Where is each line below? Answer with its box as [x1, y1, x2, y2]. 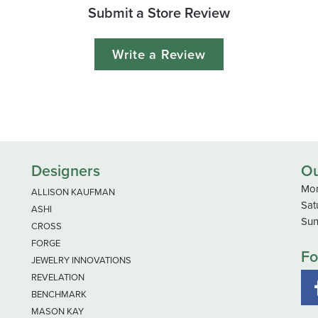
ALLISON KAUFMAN [31, 185, 115, 199]
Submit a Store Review [88, 1, 230, 23]
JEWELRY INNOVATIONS [31, 253, 131, 267]
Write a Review [112, 44, 206, 64]
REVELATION [31, 270, 84, 284]
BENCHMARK [31, 287, 87, 301]
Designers [31, 159, 100, 182]
